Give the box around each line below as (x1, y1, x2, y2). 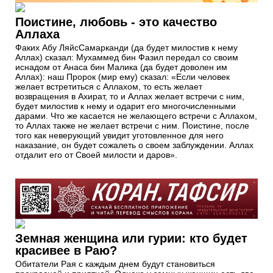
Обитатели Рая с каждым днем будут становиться (15, 258, 215, 269)
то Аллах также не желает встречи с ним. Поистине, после (15, 120, 249, 130)
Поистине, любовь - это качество (15, 15, 217, 29)
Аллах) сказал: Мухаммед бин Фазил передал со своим (15, 52, 238, 62)
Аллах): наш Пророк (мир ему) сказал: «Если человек (15, 71, 230, 82)
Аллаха (15, 27, 60, 41)
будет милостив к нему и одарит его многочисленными (15, 101, 236, 111)
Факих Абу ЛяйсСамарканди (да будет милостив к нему (15, 42, 238, 52)
